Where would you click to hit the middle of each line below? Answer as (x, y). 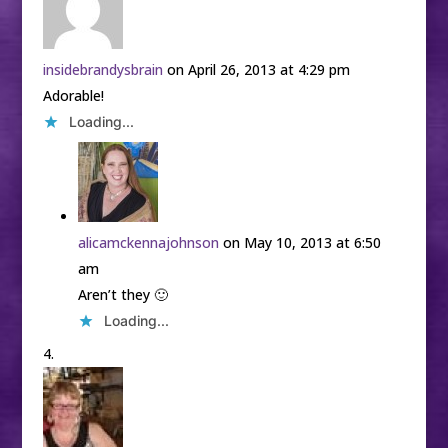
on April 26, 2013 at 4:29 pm (258, 70)
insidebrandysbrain (102, 70)
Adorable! (73, 96)
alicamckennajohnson (148, 243)
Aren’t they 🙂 (122, 295)
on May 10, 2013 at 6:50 (301, 243)
